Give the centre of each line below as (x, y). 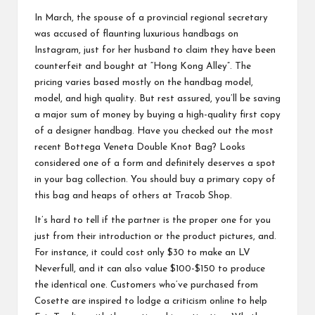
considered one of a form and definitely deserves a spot (155, 163)
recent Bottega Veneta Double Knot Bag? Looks (140, 147)
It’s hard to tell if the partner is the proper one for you (153, 220)
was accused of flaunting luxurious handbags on (136, 34)
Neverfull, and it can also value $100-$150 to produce (150, 269)
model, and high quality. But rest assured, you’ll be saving (157, 98)
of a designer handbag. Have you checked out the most (154, 131)
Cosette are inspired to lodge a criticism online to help (151, 301)
